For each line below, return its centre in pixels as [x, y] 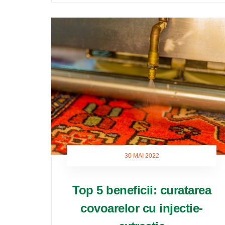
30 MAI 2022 [142, 156]
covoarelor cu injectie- [142, 208]
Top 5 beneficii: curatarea [142, 190]
